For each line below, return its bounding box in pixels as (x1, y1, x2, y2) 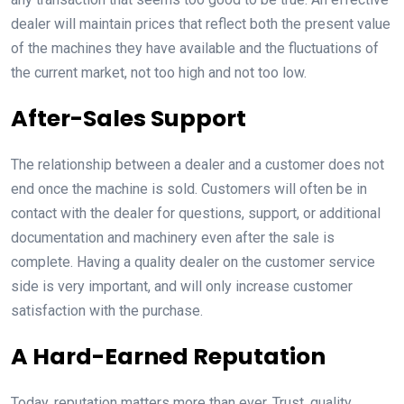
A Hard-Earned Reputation (11, 340, 326, 372)
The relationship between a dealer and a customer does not (11, 155, 384, 173)
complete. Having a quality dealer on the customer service (11, 252, 375, 271)
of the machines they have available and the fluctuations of (11, 39, 379, 57)
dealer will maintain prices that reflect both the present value (11, 14, 390, 32)
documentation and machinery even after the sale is (11, 228, 335, 246)
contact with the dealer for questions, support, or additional (11, 204, 381, 222)
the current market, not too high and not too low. (11, 63, 307, 81)
